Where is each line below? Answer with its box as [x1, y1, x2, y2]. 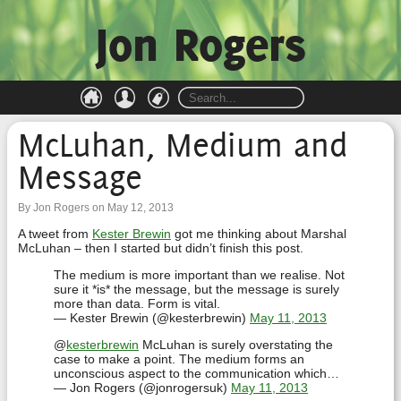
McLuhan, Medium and [18, 124, 347, 165]
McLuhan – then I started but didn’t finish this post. [18, 241, 303, 255]
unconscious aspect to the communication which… [54, 366, 339, 380]
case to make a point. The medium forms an [54, 352, 304, 366]
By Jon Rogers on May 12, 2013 [18, 201, 174, 214]
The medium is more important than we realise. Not [54, 268, 345, 282]
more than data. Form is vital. [54, 296, 220, 311]
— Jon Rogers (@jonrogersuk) [54, 380, 231, 395]
